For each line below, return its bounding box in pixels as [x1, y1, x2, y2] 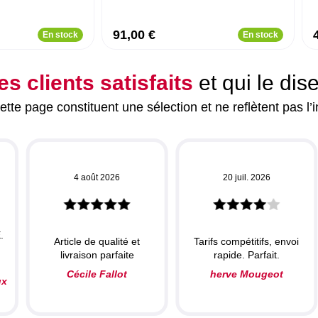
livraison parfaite [60, 249, 134, 261]
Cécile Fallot [67, 268, 128, 280]
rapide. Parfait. [213, 249, 280, 261]
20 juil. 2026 [222, 172, 270, 182]
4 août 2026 [74, 172, 121, 182]
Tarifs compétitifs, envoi [194, 236, 300, 247]
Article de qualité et [54, 236, 141, 247]
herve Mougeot [209, 268, 283, 280]
